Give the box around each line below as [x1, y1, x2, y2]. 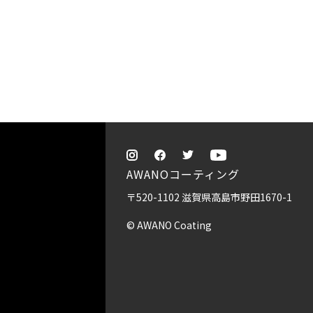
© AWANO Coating [126, 218, 212, 232]
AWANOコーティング [126, 166, 240, 182]
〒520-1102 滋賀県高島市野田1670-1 [126, 190, 292, 204]
